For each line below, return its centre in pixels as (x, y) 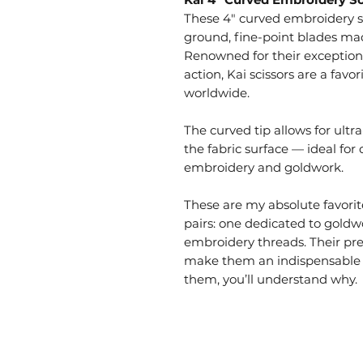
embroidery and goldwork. (264, 167)
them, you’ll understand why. (271, 279)
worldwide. (217, 92)
